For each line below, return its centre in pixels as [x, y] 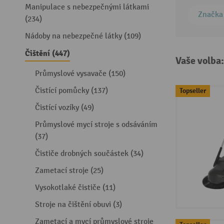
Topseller [192, 90]
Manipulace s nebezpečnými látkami [87, 7]
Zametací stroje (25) [69, 171]
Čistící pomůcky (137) [71, 91]
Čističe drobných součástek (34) [89, 154]
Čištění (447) [47, 53]
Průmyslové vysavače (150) [80, 74]
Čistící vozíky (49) [64, 108]
